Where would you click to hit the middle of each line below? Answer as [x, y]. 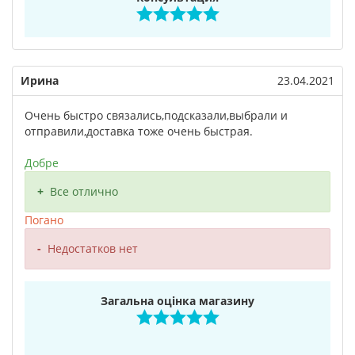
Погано [44, 220]
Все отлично [84, 191]
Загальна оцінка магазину [177, 301]
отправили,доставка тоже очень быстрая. [139, 131]
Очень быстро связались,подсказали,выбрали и [156, 115]
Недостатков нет [93, 248]
